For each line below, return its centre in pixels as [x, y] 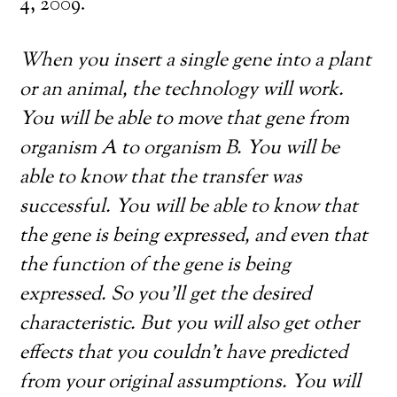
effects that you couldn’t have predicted [184, 354]
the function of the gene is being [156, 266]
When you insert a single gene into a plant [196, 61]
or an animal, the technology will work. [182, 90]
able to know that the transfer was [161, 178]
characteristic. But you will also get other [190, 324]
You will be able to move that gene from [185, 120]
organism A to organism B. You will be [180, 149]
